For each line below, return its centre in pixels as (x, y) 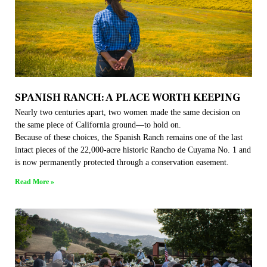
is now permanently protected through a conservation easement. (122, 162)
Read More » (35, 182)
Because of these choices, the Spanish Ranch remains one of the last (129, 137)
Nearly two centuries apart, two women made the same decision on (128, 112)
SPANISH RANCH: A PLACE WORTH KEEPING (128, 97)
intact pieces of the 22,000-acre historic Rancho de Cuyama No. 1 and (133, 150)
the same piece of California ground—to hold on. (98, 125)
